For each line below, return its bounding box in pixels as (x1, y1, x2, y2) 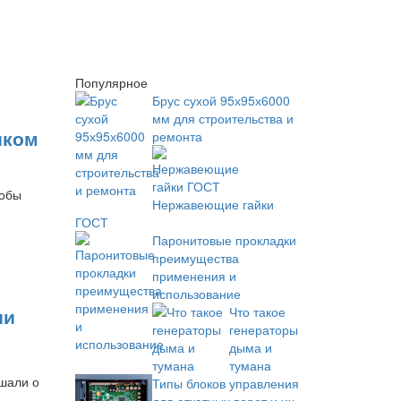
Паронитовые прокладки (151, 231, 296, 249)
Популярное (74, 73, 148, 91)
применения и (151, 267, 236, 285)
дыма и (228, 338, 272, 356)
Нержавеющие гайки (151, 195, 274, 213)
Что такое (228, 303, 286, 320)
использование (151, 285, 241, 303)
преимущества (151, 249, 239, 267)
